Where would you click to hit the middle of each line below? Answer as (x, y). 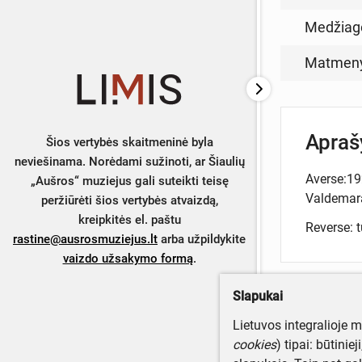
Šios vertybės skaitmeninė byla (129, 143)
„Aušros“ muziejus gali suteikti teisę (129, 181)
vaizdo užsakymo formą (128, 259)
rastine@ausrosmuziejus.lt (85, 240)
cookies (255, 345)
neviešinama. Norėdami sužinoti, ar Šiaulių (129, 162)
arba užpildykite (202, 240)
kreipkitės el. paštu (129, 220)
